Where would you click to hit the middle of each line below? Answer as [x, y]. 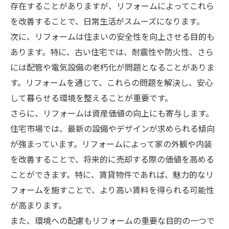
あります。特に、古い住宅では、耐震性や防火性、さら [112, 53]
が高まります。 [38, 206]
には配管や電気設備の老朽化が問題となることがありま [112, 68]
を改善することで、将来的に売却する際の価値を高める [112, 160]
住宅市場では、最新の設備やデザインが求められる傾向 [112, 130]
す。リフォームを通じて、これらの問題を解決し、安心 [112, 84]
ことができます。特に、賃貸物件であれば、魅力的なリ [112, 176]
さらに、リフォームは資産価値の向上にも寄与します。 [112, 114]
